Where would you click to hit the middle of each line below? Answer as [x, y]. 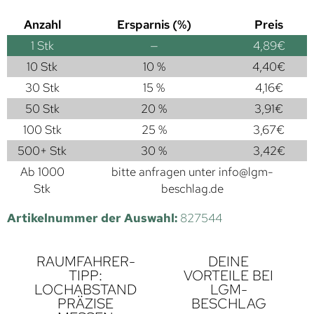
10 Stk [42, 67]
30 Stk [42, 88]
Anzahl [42, 25]
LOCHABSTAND [86, 289]
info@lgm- [246, 172]
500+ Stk [42, 151]
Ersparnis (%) [154, 25]
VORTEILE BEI [228, 275]
